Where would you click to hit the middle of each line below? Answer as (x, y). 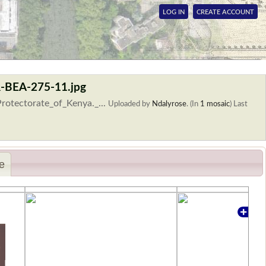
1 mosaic (215, 104)
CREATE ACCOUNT (225, 12)
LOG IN (174, 12)
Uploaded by (130, 104)
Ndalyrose (169, 104)
